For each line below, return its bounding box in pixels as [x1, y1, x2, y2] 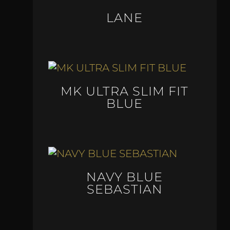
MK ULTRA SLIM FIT [61, 84, 189, 99]
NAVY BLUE [86, 169, 163, 184]
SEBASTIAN [86, 181, 163, 197]
